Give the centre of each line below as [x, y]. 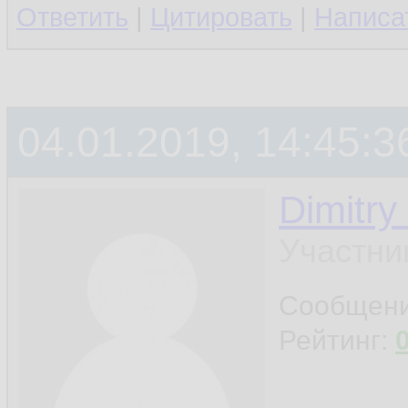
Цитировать [221, 17]
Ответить [72, 17]
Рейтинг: [337, 340]
